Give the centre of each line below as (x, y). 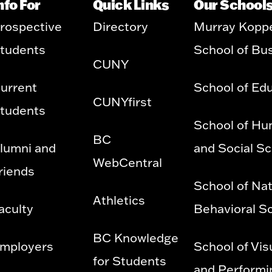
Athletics (119, 200)
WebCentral (127, 162)
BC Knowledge (135, 237)
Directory (120, 26)
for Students (129, 260)
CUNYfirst (122, 101)
